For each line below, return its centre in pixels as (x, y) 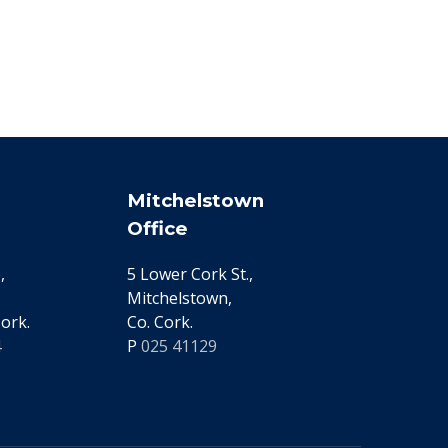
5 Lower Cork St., (190, 274)
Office (157, 229)
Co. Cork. (160, 322)
